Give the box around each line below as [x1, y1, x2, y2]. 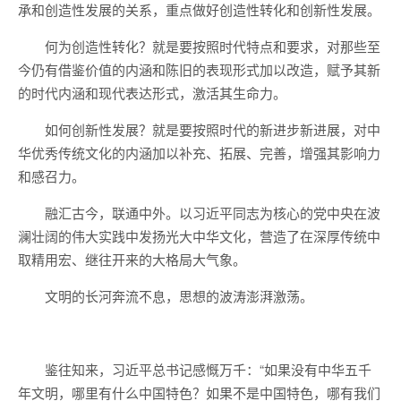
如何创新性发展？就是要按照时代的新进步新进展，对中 [45, 120, 380, 139]
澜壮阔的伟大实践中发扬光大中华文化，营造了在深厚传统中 [18, 226, 380, 245]
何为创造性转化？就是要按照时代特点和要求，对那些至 [45, 37, 380, 55]
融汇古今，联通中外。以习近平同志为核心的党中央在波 [45, 203, 380, 222]
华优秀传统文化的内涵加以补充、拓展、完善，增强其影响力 [18, 143, 380, 162]
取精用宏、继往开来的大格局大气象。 [18, 250, 246, 269]
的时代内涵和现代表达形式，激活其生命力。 [18, 83, 286, 102]
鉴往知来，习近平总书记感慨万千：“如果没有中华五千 [45, 360, 371, 379]
